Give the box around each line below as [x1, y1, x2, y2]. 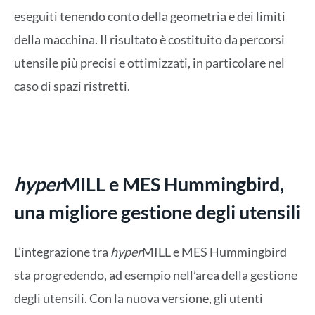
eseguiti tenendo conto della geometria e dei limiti [14, 8, 285, 24]
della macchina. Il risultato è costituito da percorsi [14, 31, 285, 47]
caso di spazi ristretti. [14, 77, 130, 94]
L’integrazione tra [14, 243, 110, 259]
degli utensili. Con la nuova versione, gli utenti [14, 290, 263, 306]
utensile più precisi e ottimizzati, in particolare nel [14, 54, 285, 70]
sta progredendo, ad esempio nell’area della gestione [14, 266, 297, 283]
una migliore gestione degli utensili [14, 200, 300, 224]
